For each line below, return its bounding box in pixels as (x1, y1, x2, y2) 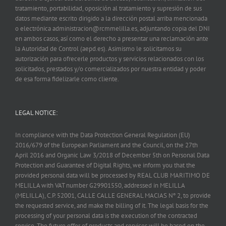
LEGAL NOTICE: (15, 108, 58, 117)
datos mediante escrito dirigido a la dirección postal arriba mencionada (15, 14, 207, 23)
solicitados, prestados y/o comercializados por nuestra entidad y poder (15, 64, 206, 73)
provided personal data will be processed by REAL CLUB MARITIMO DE (15, 171, 210, 180)
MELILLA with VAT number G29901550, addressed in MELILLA (15, 181, 185, 190)
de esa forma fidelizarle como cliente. (15, 74, 119, 83)
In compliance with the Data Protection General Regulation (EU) (15, 130, 190, 139)
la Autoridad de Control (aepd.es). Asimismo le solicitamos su (15, 44, 182, 53)
